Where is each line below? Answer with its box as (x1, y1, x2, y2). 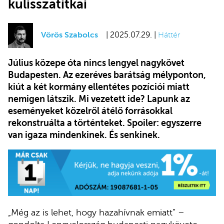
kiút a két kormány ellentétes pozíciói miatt (8, 81, 189, 92)
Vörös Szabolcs (41, 30, 98, 40)
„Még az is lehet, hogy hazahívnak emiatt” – (8, 207, 184, 218)
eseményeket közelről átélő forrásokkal (8, 105, 172, 116)
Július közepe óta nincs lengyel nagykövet (8, 57, 184, 68)
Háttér (158, 30, 180, 40)
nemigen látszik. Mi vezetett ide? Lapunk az (8, 93, 190, 104)
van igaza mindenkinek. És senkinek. (8, 129, 160, 140)
